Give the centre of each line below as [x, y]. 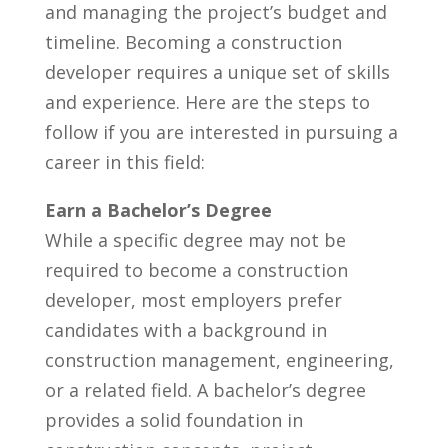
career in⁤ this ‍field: [124, 161]
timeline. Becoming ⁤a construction [193, 41]
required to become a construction [196, 269]
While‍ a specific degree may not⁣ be [195, 239]
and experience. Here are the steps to [207, 101]
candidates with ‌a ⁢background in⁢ [185, 329]
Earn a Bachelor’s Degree [158, 209]
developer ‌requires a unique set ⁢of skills [217, 71]
